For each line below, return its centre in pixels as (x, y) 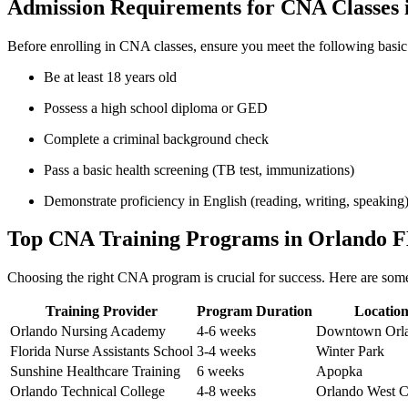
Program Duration (255, 311)
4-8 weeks (226, 392)
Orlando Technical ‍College (87, 392)
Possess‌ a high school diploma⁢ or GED (156, 107)
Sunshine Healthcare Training (95, 372)
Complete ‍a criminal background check (156, 138)
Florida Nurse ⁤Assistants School (102, 352)
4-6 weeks (226, 331)
